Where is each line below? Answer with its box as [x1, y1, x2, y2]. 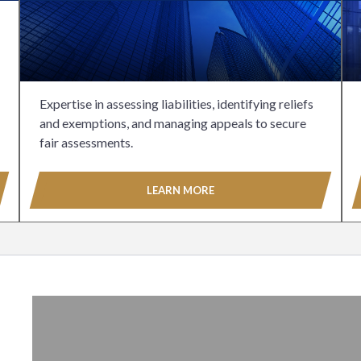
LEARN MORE [147, 183, 214, 197]
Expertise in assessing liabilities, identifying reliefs [39, 95, 313, 111]
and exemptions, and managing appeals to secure [39, 114, 306, 131]
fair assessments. [39, 134, 133, 150]
